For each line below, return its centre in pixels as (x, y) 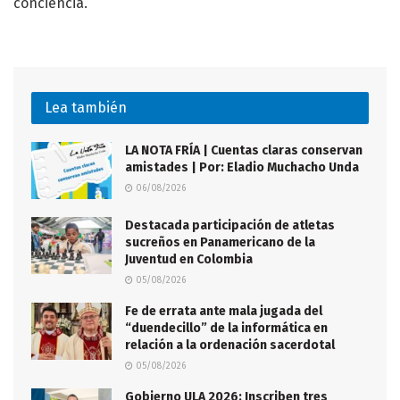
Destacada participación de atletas (230, 225)
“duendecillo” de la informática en (226, 328)
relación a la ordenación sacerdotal (230, 345)
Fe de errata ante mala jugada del (224, 311)
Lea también (86, 107)
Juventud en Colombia (189, 259)
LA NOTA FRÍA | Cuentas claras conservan (244, 150)
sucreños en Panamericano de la (220, 242)
